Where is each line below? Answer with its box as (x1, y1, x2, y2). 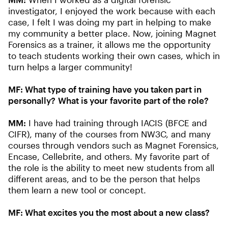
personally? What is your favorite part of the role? (8, 95, 209, 106)
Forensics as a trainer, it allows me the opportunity (8, 39, 211, 50)
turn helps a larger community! (8, 62, 132, 72)
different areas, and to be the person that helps (8, 174, 200, 184)
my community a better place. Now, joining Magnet (8, 28, 216, 39)
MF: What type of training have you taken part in (8, 84, 202, 95)
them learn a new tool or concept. (8, 185, 146, 195)
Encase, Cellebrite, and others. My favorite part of (8, 151, 210, 162)
